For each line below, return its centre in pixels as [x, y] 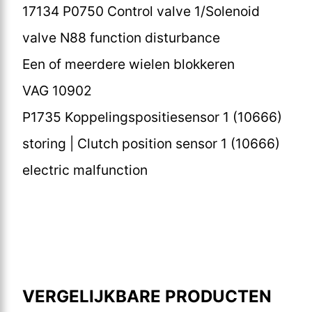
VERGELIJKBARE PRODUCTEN [147, 296]
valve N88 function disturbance [121, 37]
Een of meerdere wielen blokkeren [128, 64]
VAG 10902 [57, 90]
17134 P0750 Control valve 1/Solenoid [141, 11]
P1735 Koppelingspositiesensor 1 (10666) [152, 117]
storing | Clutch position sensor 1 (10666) [151, 143]
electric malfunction [85, 170]
